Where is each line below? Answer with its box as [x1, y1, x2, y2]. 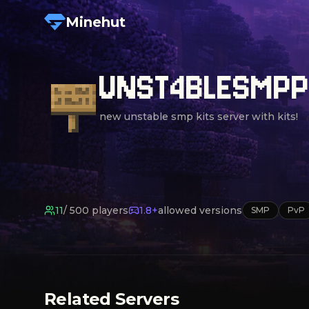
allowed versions [158, 203, 242, 217]
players [89, 203, 128, 217]
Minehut [65, 14, 126, 30]
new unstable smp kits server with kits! [99, 110, 298, 123]
